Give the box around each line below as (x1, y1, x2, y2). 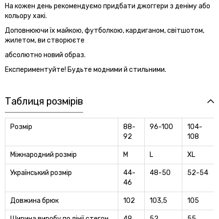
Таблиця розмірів (5, 95, 83, 107)
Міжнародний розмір (10, 150, 77, 159)
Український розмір (10, 168, 72, 177)
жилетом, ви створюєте (5, 36, 85, 44)
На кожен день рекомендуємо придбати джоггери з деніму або (5, 1, 210, 10)
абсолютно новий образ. (5, 50, 86, 59)
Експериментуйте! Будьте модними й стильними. (5, 65, 166, 74)
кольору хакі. (5, 11, 47, 20)
